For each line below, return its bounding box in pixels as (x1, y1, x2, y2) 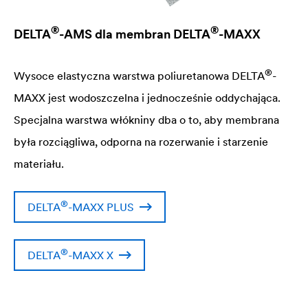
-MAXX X (68, 248, 113, 263)
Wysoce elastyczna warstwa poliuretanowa (14, 69, 232, 83)
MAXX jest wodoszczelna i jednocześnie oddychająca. (14, 91, 280, 105)
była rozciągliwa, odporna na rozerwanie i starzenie (14, 135, 268, 149)
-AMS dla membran (59, 26, 173, 43)
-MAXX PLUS (68, 200, 134, 214)
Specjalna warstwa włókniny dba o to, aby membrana (14, 113, 279, 127)
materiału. (14, 157, 64, 171)
